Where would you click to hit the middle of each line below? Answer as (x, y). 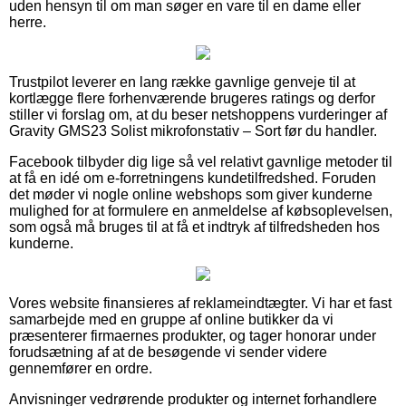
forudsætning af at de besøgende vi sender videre (168, 352)
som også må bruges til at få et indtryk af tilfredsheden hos (194, 227)
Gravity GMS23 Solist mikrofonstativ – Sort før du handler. (193, 130)
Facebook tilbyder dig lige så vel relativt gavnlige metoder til (201, 161)
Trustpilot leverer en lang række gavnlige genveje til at (182, 82)
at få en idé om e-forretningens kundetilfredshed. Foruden (193, 178)
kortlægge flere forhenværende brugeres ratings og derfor (192, 98)
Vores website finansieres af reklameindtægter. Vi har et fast (200, 303)
